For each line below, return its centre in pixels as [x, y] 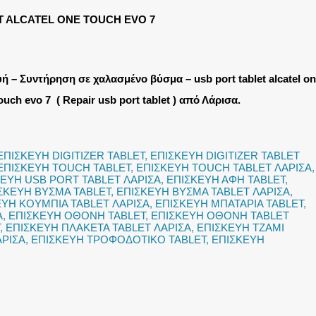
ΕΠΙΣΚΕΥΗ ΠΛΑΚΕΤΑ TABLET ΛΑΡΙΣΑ [98, 227]
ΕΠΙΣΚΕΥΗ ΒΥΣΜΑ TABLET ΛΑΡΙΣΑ [203, 192]
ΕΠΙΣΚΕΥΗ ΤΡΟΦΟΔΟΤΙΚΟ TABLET [119, 239]
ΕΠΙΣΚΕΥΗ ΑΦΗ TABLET [226, 180]
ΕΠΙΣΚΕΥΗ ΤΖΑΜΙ [241, 227]
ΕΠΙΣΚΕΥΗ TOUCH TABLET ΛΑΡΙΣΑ [224, 168]
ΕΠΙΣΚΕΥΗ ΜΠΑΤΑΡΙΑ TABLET [229, 203]
